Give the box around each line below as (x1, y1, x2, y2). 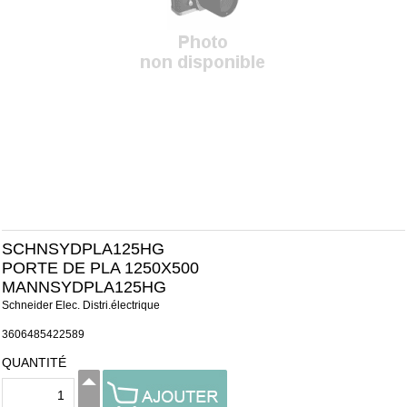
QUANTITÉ (2, 355, 66, 370)
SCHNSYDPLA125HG (2, 240, 164, 258)
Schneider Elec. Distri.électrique (2, 299, 160, 312)
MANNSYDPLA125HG (2, 278, 166, 296)
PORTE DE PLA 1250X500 (2, 259, 199, 277)
